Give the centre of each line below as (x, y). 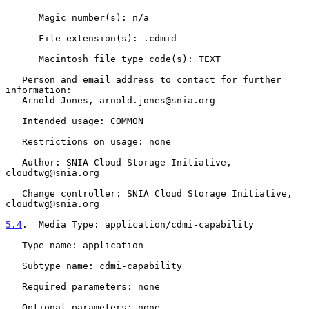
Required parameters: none (14, 286)
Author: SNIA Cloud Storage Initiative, (14, 162)
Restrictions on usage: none (14, 141)
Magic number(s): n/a (22, 17)
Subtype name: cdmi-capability (14, 266)
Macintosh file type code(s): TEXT (22, 59)
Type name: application (14, 245)
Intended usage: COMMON (14, 121)
